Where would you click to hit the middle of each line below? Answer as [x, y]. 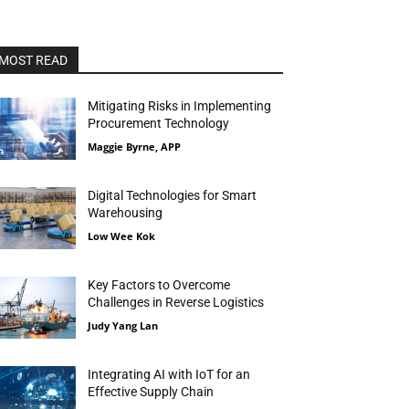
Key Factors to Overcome [159, 285]
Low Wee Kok [122, 236]
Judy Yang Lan [123, 326]
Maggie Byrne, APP [135, 147]
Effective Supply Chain [151, 392]
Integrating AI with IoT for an [169, 375]
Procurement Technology [159, 123]
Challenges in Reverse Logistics [176, 303]
